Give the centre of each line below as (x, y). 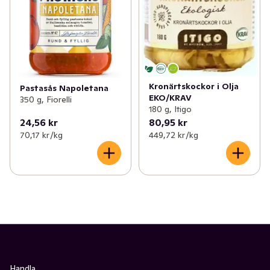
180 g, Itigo (170, 109)
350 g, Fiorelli (46, 99)
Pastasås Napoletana (64, 88)
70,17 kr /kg (41, 135)
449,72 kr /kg (173, 135)
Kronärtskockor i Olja (193, 86)
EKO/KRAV (170, 98)
